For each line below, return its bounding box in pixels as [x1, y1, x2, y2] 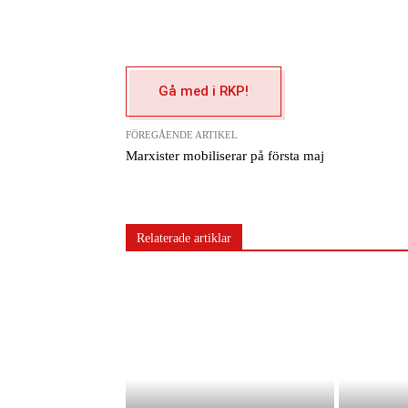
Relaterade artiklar [137, 231, 231, 245]
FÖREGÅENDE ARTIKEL [126, 129, 238, 140]
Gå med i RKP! [158, 83, 249, 100]
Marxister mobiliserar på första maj [126, 148, 324, 163]
